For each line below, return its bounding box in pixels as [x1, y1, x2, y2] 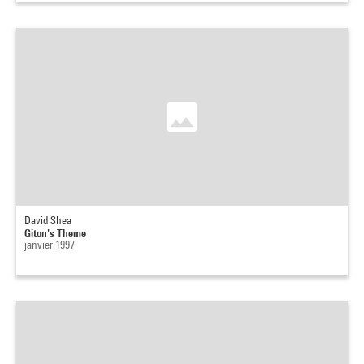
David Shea [24, 214, 71, 227]
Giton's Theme [24, 226, 86, 240]
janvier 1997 [24, 238, 75, 251]
